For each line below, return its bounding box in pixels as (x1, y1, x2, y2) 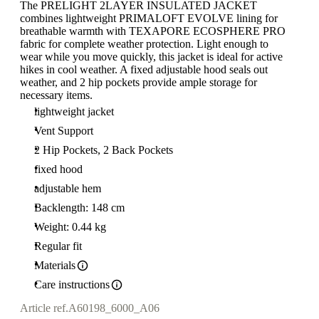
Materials (34, 259, 75, 271)
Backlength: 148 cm (34, 202, 125, 214)
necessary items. (20, 89, 93, 101)
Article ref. (20, 302, 68, 315)
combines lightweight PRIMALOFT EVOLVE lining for (20, 12, 278, 24)
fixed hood (34, 163, 83, 175)
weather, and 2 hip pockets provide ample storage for (20, 76, 257, 88)
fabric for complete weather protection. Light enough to (20, 38, 268, 50)
